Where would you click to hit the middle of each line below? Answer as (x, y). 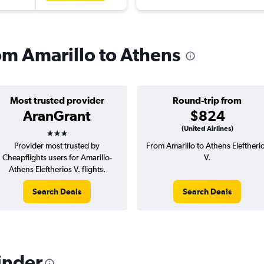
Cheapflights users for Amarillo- (57, 158)
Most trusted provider (57, 100)
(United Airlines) (207, 129)
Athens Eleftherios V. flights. (57, 169)
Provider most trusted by (57, 146)
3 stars (67, 129)
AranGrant (57, 116)
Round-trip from (207, 100)
